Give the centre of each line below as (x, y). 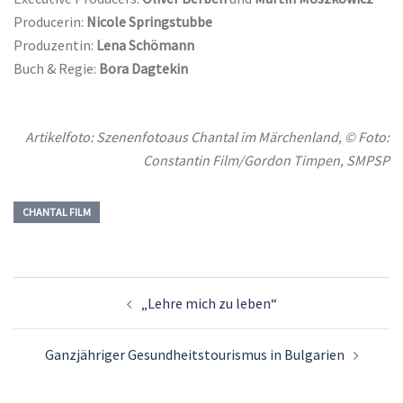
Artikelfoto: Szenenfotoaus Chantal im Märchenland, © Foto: (207, 137)
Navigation (69, 314)
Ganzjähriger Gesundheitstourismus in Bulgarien (194, 355)
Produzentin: (55, 45)
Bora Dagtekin (143, 69)
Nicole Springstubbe (149, 22)
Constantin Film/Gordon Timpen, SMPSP (266, 161)
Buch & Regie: (56, 69)
